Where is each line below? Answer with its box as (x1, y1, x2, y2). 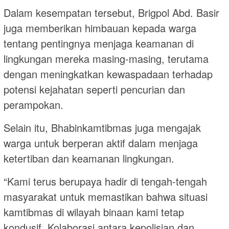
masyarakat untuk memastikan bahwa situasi (4, 189, 208, 204)
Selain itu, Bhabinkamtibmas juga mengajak (4, 120, 201, 135)
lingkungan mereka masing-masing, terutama (4, 51, 209, 66)
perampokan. (4, 97, 63, 112)
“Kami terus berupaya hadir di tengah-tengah (4, 174, 207, 189)
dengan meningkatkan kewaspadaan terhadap (4, 66, 213, 82)
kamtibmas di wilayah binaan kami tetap (4, 204, 184, 220)
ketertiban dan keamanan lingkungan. (4, 151, 174, 166)
